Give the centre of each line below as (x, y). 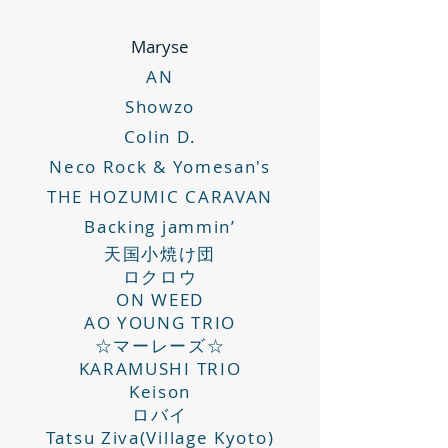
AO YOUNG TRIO (160, 322)
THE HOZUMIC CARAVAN (160, 196)
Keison (160, 391)
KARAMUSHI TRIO (160, 368)
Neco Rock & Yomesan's (160, 166)
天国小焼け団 (160, 253)
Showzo (160, 106)
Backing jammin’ (160, 226)
